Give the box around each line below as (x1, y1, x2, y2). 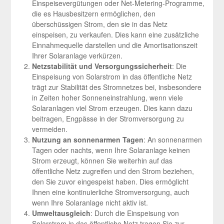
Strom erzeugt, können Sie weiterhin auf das (31, 155, 172, 166)
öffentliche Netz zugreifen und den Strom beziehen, (31, 166, 194, 176)
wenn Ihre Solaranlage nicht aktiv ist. (31, 197, 148, 208)
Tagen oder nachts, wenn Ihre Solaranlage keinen (31, 145, 190, 155)
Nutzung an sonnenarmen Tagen (31, 134, 143, 145)
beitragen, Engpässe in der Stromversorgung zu (31, 113, 184, 124)
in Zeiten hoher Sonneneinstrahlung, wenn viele (31, 92, 183, 103)
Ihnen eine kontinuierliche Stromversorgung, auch (31, 187, 189, 197)
